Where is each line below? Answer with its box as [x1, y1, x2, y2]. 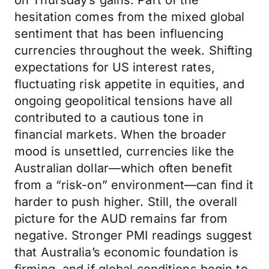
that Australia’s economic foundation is [14, 245, 239, 259]
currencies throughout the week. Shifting [14, 43, 253, 58]
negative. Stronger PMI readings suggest [14, 228, 253, 243]
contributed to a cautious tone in [14, 110, 204, 125]
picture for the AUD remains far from [14, 211, 228, 226]
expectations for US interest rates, [14, 60, 215, 74]
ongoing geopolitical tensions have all [14, 94, 233, 108]
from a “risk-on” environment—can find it [14, 178, 254, 192]
